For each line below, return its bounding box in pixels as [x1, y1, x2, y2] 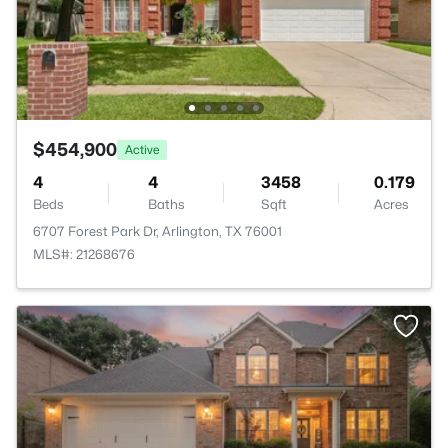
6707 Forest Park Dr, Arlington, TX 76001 [33, 223, 282, 239]
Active [125, 141, 159, 157]
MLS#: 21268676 [33, 246, 135, 262]
